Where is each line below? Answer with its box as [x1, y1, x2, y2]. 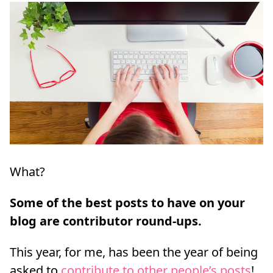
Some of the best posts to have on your [10, 194, 245, 211]
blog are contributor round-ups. [10, 212, 202, 229]
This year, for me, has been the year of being [10, 243, 258, 260]
